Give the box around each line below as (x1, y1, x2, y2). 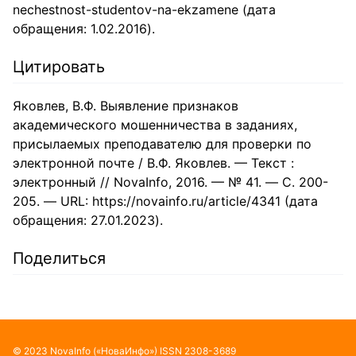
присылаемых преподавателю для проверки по (13, 135, 311, 152)
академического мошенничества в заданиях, (13, 116, 297, 133)
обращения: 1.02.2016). (13, 20, 155, 37)
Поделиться (13, 248, 106, 268)
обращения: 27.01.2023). (13, 211, 163, 228)
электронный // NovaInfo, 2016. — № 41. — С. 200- (13, 173, 328, 190)
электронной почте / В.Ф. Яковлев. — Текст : (13, 154, 294, 171)
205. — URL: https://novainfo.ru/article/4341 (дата (13, 192, 318, 209)
